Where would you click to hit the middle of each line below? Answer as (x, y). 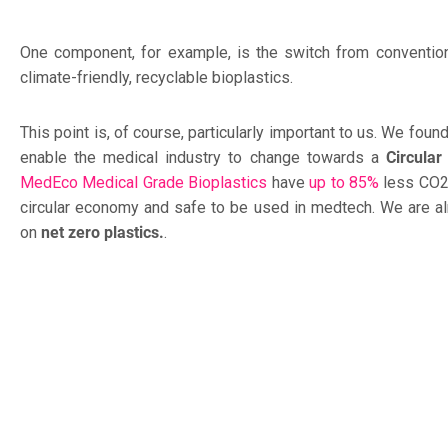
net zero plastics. (102, 232)
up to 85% (344, 182)
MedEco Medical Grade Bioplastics (144, 182)
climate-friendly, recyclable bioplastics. (156, 77)
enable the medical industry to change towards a (203, 157)
